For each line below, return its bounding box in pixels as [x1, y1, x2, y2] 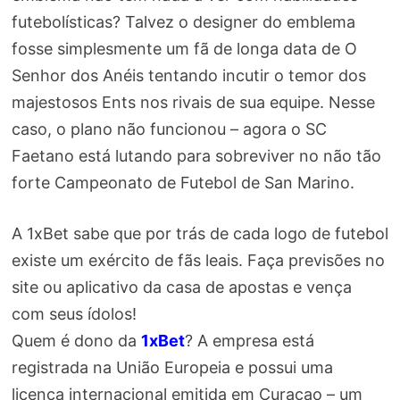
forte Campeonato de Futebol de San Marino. [11, 173, 354, 193]
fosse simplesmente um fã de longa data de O [11, 39, 357, 59]
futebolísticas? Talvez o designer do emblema [11, 12, 355, 32]
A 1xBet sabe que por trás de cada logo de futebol [11, 224, 388, 244]
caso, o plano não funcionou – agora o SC [11, 120, 327, 139]
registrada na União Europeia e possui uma [11, 358, 333, 378]
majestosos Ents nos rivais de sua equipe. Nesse [11, 93, 375, 112]
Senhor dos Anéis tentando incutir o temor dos [11, 66, 366, 86]
